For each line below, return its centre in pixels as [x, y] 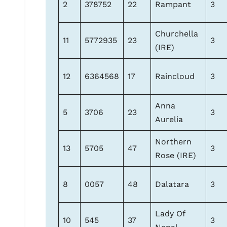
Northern [173, 142]
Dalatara [172, 184]
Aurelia [169, 120]
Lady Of [170, 214]
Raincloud [175, 77]
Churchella [177, 34]
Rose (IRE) [176, 156]
